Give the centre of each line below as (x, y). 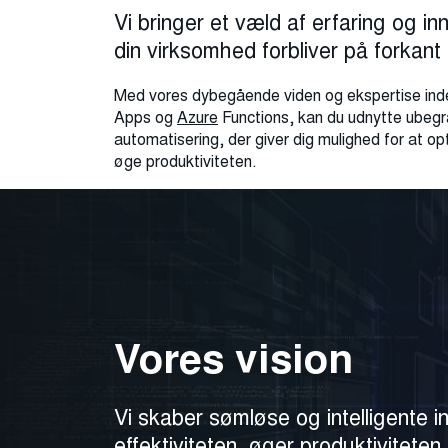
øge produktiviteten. (185, 161)
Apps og (145, 117)
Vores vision (233, 359)
